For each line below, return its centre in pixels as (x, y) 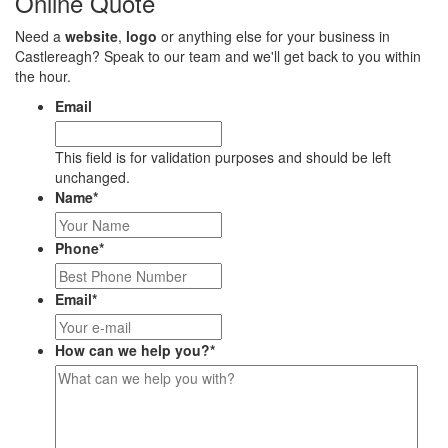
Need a (40, 36)
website (91, 36)
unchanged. (92, 177)
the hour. (43, 76)
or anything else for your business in (273, 36)
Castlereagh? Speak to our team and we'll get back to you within (218, 56)
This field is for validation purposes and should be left (223, 157)
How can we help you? (132, 350)
